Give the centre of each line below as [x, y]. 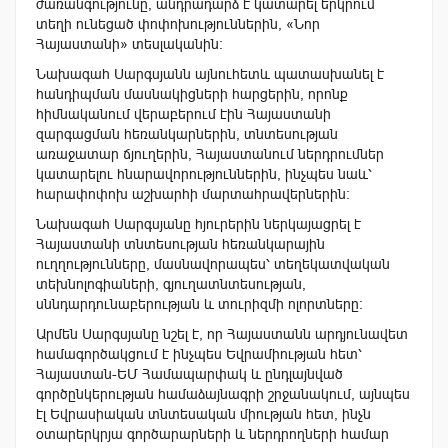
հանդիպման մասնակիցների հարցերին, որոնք [192, 94]
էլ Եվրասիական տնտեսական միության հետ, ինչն [203, 414]
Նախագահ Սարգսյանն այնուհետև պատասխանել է [210, 74]
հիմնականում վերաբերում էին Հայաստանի [183, 114]
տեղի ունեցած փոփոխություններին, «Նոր [178, 24]
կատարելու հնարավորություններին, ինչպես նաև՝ [204, 174]
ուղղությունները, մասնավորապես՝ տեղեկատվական [213, 264]
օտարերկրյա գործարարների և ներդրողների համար [212, 434]
